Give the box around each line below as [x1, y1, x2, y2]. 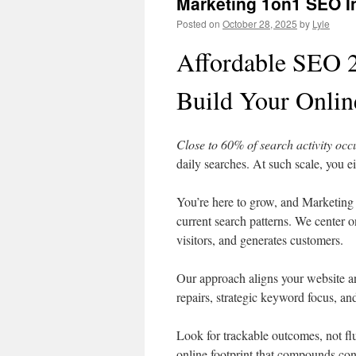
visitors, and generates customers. [176, 231, 343, 248]
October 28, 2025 [222, 17, 297, 30]
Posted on [176, 17, 220, 30]
